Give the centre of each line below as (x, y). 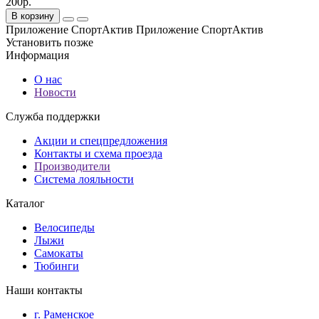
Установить (33, 42)
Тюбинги (57, 266)
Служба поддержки (53, 116)
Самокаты (59, 253)
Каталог (25, 203)
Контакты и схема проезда (98, 153)
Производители (72, 166)
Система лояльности (84, 179)
